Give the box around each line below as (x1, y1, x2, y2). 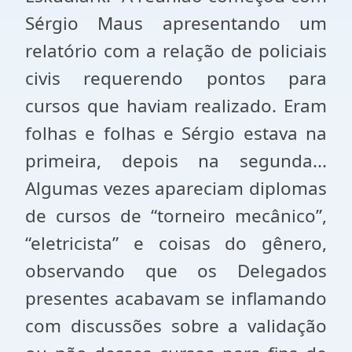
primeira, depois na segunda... (25, 148, 327, 173)
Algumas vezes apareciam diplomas (25, 176, 327, 200)
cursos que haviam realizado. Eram (25, 93, 327, 118)
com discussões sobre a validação (25, 313, 327, 338)
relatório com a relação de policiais (25, 38, 327, 63)
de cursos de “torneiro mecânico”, (25, 203, 327, 228)
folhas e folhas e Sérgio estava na (25, 121, 327, 145)
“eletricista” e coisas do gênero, (25, 231, 327, 255)
